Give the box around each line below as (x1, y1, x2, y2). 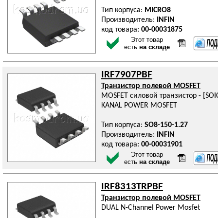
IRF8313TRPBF (101, 182, 163, 192)
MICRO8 (145, 6, 171, 14)
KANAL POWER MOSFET (101, 102, 177, 109)
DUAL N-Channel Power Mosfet (101, 204, 200, 212)
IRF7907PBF (101, 70, 152, 80)
